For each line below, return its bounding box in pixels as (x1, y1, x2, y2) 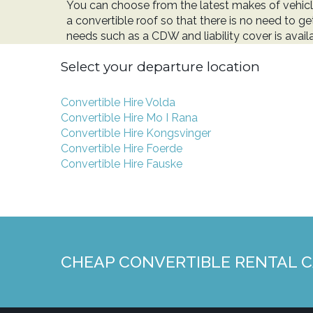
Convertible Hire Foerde (61, 142, 182, 155)
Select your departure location (61, 59, 260, 75)
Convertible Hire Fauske (61, 157, 182, 170)
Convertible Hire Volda (61, 96, 175, 109)
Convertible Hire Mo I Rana (61, 111, 198, 124)
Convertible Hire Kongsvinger (61, 126, 211, 140)
